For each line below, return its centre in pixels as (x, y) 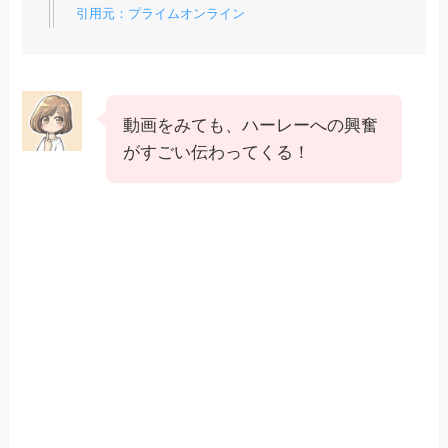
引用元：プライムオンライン (161, 14)
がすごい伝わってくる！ (217, 152)
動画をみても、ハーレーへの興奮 (251, 125)
